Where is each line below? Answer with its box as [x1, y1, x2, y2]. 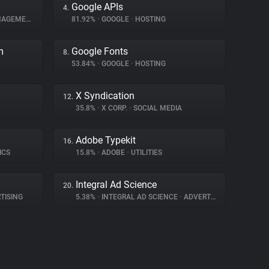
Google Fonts [71, 46, 128, 57]
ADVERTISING [182, 193, 211, 201]
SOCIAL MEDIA [131, 104, 182, 112]
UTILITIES [129, 148, 162, 157]
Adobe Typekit [76, 134, 136, 146]
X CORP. [100, 104, 129, 112]
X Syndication [76, 90, 134, 101]
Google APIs [71, 1, 123, 13]
